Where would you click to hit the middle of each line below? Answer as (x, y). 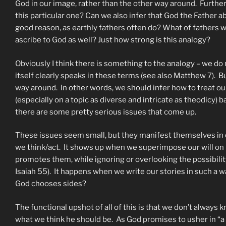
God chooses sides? (51, 184)
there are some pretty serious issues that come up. (106, 112)
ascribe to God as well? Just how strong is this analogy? (113, 40)
